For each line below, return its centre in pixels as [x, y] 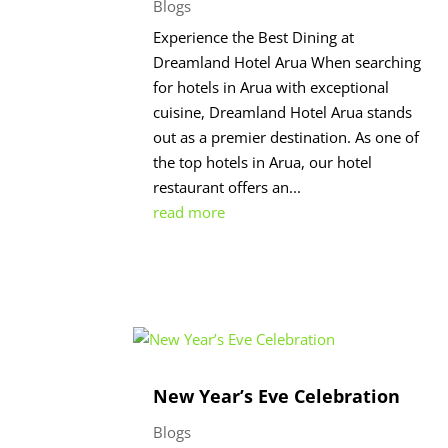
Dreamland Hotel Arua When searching [287, 61]
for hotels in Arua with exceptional [271, 86]
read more [189, 211]
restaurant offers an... [227, 186]
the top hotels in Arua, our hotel [263, 161]
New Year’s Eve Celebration [277, 396]
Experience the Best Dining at [254, 36]
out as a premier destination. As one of [286, 136]
